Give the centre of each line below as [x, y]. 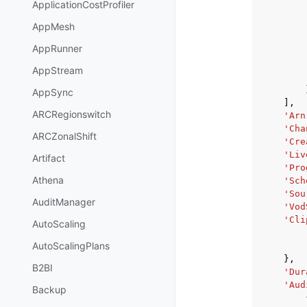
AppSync [53, 93]
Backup [49, 290]
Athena [48, 180]
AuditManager [64, 202]
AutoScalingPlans [71, 246]
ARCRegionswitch [72, 114]
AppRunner [57, 49]
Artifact [49, 158]
